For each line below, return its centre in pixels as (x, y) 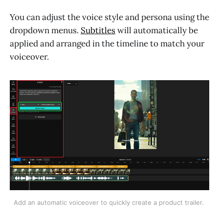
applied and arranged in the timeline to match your (107, 44)
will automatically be (157, 31)
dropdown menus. (45, 31)
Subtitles (98, 31)
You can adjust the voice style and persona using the (109, 17)
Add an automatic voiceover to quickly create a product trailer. (109, 202)
